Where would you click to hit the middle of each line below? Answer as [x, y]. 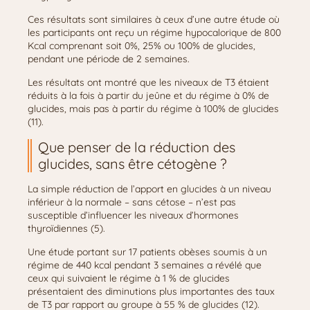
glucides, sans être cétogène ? [133, 164]
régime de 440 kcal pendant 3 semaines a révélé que [145, 265]
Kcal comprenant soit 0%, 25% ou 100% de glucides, [142, 46]
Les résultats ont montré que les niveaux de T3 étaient [148, 82]
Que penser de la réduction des [137, 147]
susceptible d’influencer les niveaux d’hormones [133, 215]
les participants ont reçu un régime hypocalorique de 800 [154, 33]
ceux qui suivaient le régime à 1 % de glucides [129, 278]
